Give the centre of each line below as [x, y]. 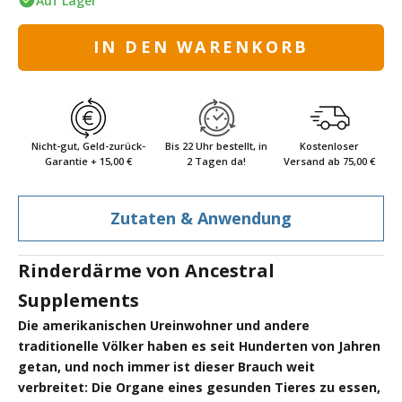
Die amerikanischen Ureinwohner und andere [164, 325]
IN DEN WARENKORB [201, 47]
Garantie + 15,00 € [88, 161]
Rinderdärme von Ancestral [146, 270]
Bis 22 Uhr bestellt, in [217, 145]
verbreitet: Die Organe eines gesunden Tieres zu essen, [199, 387]
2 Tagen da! [217, 161]
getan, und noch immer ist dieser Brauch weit [166, 366]
